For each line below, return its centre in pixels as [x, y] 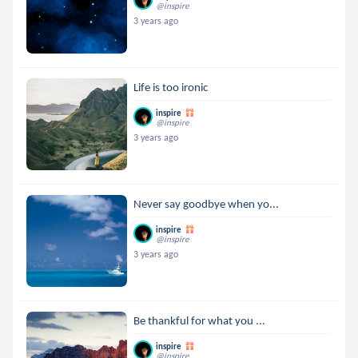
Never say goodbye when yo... [207, 204]
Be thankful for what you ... [200, 320]
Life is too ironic [171, 87]
